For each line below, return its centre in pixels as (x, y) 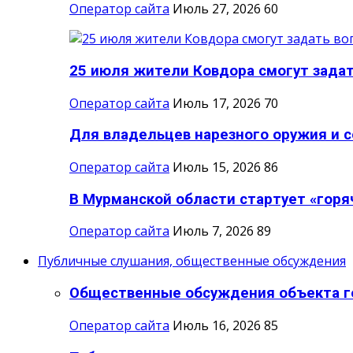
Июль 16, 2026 (217, 325)
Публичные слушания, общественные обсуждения (192, 261)
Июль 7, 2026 (213, 231)
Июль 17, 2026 (217, 103)
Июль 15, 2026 (217, 167)
